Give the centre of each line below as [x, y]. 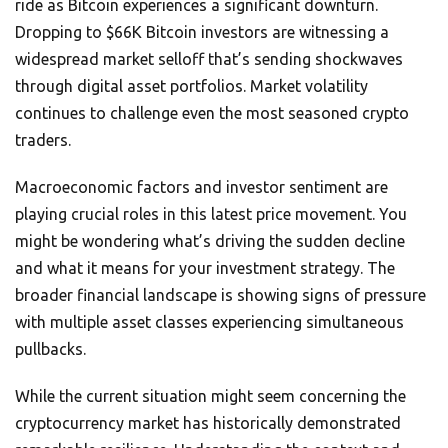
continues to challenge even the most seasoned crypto [212, 113]
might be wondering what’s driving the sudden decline [210, 241]
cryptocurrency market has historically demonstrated [208, 423]
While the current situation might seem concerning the [210, 396]
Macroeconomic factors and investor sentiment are [201, 187]
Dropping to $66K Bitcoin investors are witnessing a [202, 32]
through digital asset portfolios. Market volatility [191, 86]
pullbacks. [50, 349]
